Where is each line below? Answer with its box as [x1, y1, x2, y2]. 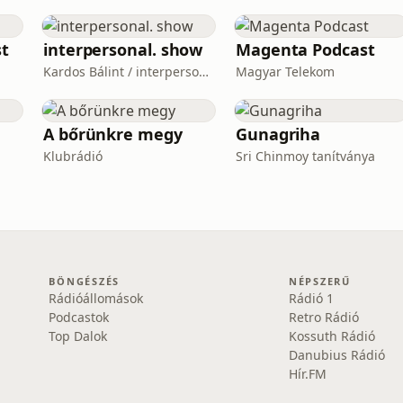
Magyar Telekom [236, 63, 335, 80]
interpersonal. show [43, 39, 203, 60]
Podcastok [49, 309, 110, 326]
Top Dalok [49, 327, 108, 345]
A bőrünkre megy [43, 123, 183, 145]
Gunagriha [236, 123, 321, 145]
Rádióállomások [49, 290, 144, 307]
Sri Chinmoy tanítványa [236, 148, 375, 165]
